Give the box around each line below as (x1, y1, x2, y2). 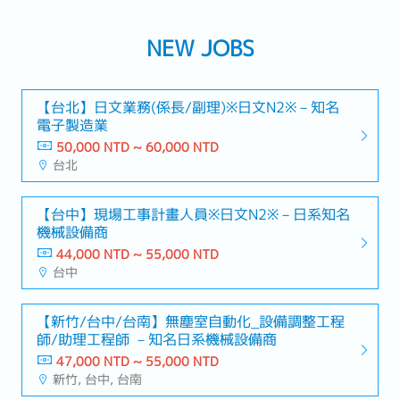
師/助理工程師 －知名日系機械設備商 (37, 329, 277, 349)
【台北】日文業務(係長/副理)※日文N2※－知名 (37, 96, 339, 117)
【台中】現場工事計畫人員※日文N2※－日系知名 (37, 204, 350, 224)
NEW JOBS (146, 33, 254, 63)
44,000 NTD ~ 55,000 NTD (56, 245, 219, 263)
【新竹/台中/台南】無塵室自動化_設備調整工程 (37, 311, 345, 331)
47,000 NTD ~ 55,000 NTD (56, 352, 219, 371)
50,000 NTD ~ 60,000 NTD (56, 137, 219, 156)
